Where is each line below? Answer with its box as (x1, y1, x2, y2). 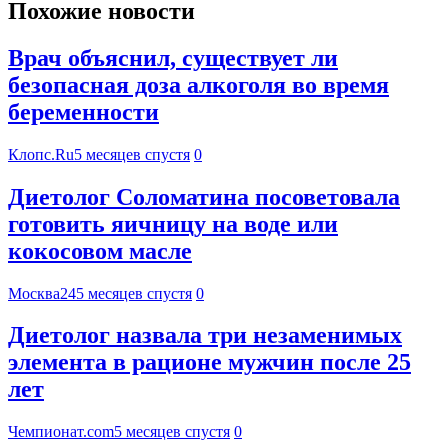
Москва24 (8, 284, 76, 302)
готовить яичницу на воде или (8, 210, 338, 237)
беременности (8, 98, 159, 125)
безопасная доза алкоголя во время (8, 71, 389, 98)
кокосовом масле (8, 237, 192, 264)
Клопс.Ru (8, 145, 74, 163)
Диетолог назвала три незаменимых (8, 322, 402, 349)
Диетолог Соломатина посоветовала (8, 183, 400, 210)
